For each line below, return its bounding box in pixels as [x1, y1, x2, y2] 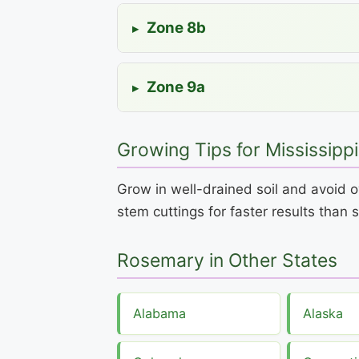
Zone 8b [143, 18, 206, 37]
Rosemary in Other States [117, 249, 337, 272]
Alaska [303, 305, 343, 321]
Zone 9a [143, 77, 205, 96]
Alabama [133, 305, 186, 321]
